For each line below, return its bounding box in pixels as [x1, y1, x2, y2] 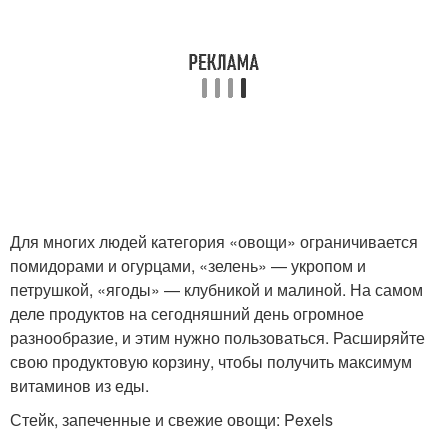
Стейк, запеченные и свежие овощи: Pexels [10, 408, 333, 431]
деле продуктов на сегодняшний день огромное [10, 302, 364, 325]
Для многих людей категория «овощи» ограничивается [10, 230, 418, 253]
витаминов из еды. [10, 374, 149, 397]
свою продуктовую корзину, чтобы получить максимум [10, 350, 412, 373]
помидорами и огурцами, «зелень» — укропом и [10, 254, 366, 277]
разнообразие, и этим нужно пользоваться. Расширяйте [10, 326, 425, 349]
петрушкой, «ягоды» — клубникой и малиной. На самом [10, 278, 423, 301]
